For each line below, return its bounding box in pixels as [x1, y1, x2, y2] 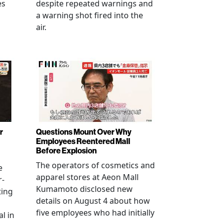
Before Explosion [36, 146, 97, 155]
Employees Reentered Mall [36, 136, 130, 146]
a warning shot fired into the [36, 10, 143, 21]
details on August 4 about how [36, 195, 150, 206]
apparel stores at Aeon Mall [36, 171, 139, 183]
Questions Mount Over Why [36, 127, 131, 137]
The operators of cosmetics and [36, 159, 155, 171]
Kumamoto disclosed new [36, 183, 133, 194]
